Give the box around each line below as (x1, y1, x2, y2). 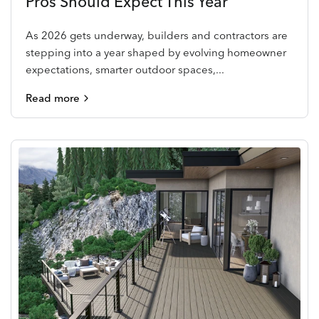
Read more (26, 90, 80, 105)
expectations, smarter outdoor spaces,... (26, 62, 225, 76)
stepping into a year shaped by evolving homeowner (26, 45, 287, 59)
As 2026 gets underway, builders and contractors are (26, 28, 288, 42)
